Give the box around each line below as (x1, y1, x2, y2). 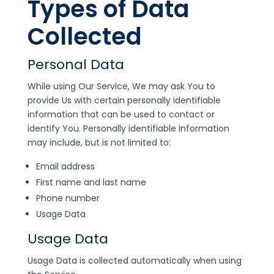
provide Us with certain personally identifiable (27, 94, 221, 106)
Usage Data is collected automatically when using (27, 254, 242, 267)
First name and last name (35, 176, 146, 188)
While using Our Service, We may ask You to (27, 80, 215, 92)
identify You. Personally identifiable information (27, 122, 229, 135)
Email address (35, 160, 95, 172)
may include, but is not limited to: (27, 136, 171, 149)
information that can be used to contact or (27, 108, 215, 120)
